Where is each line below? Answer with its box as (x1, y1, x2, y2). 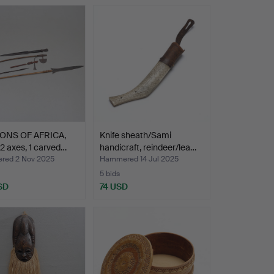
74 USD (99, 181, 128, 193)
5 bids (99, 169, 120, 179)
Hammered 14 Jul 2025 (99, 154, 179, 165)
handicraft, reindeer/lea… (99, 142, 196, 154)
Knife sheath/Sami (99, 130, 171, 141)
